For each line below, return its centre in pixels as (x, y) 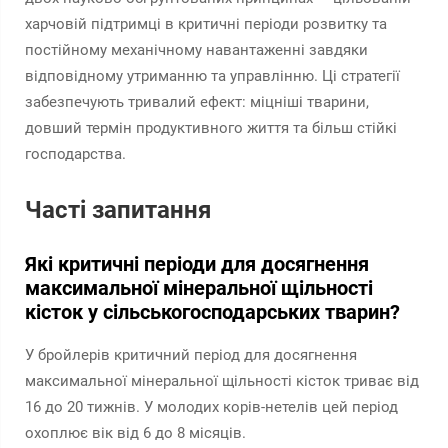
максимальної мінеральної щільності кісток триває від (222, 381)
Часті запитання (118, 210)
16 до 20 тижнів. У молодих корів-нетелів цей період (211, 407)
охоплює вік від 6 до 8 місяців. (135, 433)
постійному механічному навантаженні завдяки (196, 50)
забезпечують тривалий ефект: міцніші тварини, (197, 102)
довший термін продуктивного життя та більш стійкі (211, 128)
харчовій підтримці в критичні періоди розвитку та (206, 24)
